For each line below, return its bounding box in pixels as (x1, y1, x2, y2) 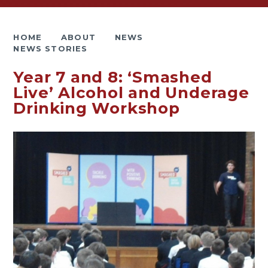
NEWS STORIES (13, 44, 88, 53)
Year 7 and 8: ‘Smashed (13, 68, 212, 87)
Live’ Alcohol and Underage (13, 83, 249, 102)
